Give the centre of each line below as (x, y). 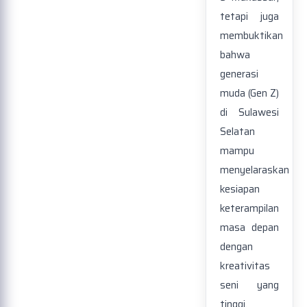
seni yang (249, 285)
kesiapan (240, 189)
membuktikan (251, 36)
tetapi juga (249, 17)
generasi (239, 74)
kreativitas (245, 266)
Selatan (237, 132)
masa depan (249, 228)
